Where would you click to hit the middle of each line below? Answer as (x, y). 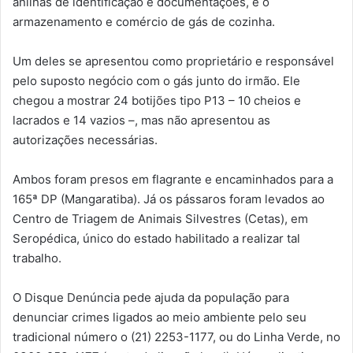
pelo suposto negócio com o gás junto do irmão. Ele (156, 80)
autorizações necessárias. (85, 139)
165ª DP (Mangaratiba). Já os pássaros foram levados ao (169, 199)
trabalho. (37, 258)
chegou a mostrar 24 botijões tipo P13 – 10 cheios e (157, 100)
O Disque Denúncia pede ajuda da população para (151, 297)
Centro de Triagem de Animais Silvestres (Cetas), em (160, 218)
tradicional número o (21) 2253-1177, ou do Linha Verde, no (176, 336)
